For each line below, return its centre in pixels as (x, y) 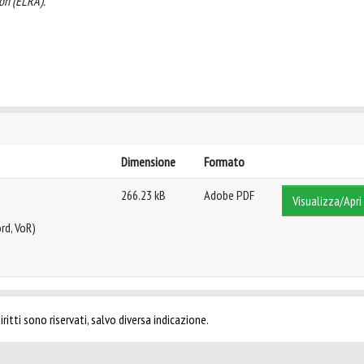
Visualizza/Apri (327, 201)
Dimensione (148, 162)
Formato (224, 162)
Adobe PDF (229, 195)
